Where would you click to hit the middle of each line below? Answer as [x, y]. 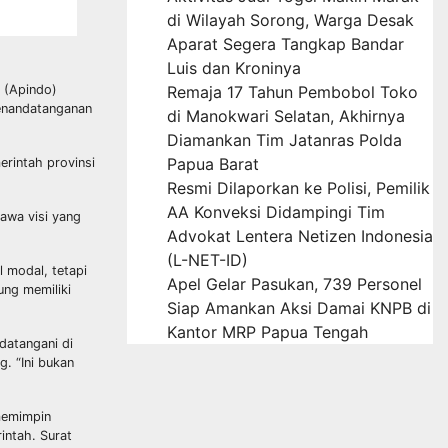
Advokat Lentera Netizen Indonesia [300, 235]
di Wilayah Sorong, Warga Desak [290, 19]
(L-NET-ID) [207, 259]
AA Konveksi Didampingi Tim [276, 211]
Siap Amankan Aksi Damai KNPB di [299, 307]
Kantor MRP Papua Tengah [267, 331]
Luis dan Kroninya [234, 67]
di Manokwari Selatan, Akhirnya [286, 115]
